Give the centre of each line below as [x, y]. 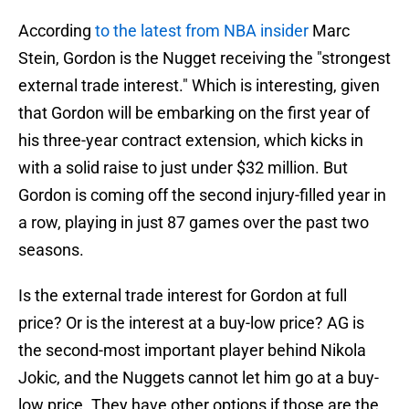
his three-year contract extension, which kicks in [191, 141]
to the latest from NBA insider [202, 31]
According [57, 31]
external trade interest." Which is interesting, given [199, 86]
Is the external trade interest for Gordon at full [183, 296]
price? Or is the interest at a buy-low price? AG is [191, 323]
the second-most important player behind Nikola [192, 351]
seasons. [51, 250]
